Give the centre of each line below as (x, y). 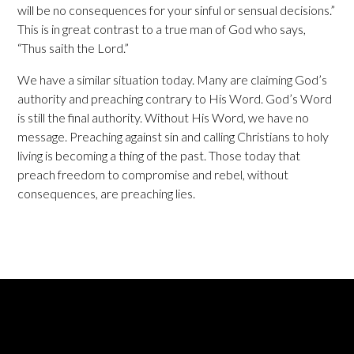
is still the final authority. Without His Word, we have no (164, 117)
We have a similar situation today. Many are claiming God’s (173, 79)
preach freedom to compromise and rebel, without (153, 174)
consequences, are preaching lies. (107, 193)
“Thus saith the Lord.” (73, 47)
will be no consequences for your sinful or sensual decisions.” (177, 9)
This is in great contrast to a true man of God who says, (162, 28)
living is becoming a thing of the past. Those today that (159, 155)
